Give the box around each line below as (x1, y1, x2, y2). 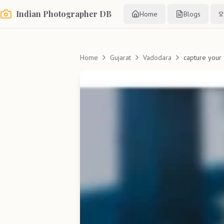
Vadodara (143, 53, 171, 62)
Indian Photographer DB (16, 8, 111, 19)
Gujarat (110, 53, 131, 62)
